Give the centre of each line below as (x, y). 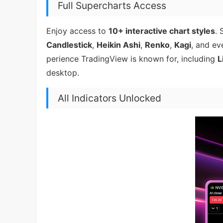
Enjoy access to (77, 31)
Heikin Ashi (118, 45)
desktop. (63, 73)
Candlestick (69, 45)
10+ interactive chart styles (162, 31)
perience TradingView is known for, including (132, 59)
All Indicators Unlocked (110, 98)
